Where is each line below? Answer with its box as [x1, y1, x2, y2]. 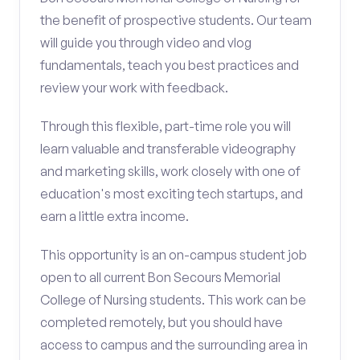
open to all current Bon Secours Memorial [40, 269, 280, 285]
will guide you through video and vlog [40, 35, 252, 51]
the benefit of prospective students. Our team [40, 12, 312, 28]
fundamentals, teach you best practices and [40, 57, 299, 73]
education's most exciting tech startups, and [40, 186, 303, 202]
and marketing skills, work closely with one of [40, 163, 301, 179]
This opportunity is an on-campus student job [40, 247, 307, 263]
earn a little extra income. [40, 208, 189, 224]
